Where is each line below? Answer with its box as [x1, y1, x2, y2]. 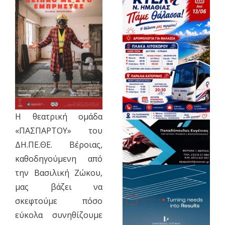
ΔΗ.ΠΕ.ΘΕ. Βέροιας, [15, 139, 103, 151]
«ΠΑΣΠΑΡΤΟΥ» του [15, 125, 103, 137]
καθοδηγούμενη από [15, 153, 103, 165]
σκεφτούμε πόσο [15, 195, 103, 207]
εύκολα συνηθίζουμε [15, 209, 103, 221]
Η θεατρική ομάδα [15, 111, 103, 123]
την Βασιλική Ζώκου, [15, 167, 103, 179]
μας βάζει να [15, 181, 103, 193]
